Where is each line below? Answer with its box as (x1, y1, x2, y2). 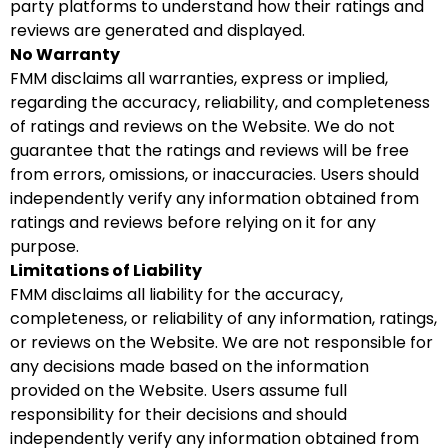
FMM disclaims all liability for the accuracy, (10, 283, 343, 306)
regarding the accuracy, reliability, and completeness (10, 91, 430, 114)
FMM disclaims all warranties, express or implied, (10, 67, 388, 90)
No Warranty (10, 43, 120, 66)
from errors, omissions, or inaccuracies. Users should (10, 163, 419, 186)
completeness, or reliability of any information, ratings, (10, 307, 437, 330)
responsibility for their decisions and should (10, 403, 347, 426)
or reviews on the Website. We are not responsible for (10, 331, 433, 354)
